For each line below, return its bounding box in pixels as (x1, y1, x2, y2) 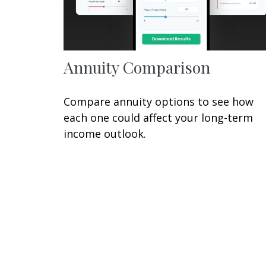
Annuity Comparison (64, 56, 210, 78)
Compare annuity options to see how (64, 94, 254, 109)
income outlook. (64, 126, 146, 141)
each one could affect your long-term (64, 110, 253, 125)
